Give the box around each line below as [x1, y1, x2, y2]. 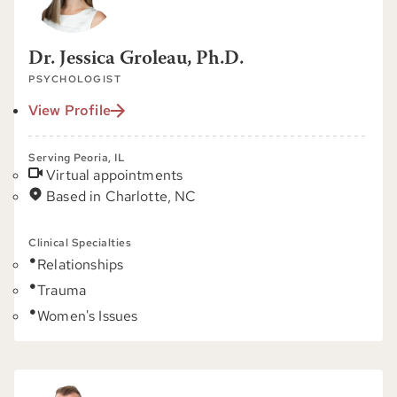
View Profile [28, 101, 111, 120]
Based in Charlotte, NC [46, 187, 197, 206]
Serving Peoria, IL [28, 151, 125, 165]
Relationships [37, 255, 124, 274]
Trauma [37, 281, 87, 300]
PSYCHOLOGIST [28, 73, 121, 85]
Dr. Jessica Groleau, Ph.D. [28, 50, 244, 69]
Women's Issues [37, 307, 138, 325]
